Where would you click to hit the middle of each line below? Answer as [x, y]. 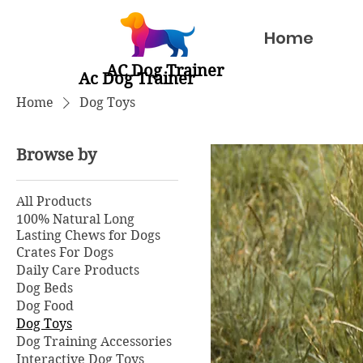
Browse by [56, 155]
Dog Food [45, 306]
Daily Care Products [78, 270]
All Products [54, 201]
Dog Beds [45, 288]
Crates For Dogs [65, 252]
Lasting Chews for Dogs [88, 235]
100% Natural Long [75, 219]
